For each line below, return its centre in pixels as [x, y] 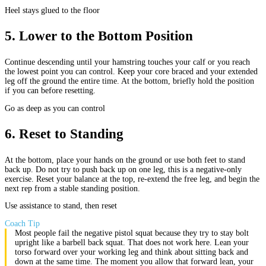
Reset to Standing [71, 134]
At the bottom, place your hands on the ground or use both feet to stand [125, 160]
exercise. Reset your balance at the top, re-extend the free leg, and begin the [132, 179]
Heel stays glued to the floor [52, 10]
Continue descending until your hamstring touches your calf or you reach [127, 62]
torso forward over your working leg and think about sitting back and [131, 252]
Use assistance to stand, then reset [61, 206]
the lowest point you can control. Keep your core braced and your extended [131, 71]
